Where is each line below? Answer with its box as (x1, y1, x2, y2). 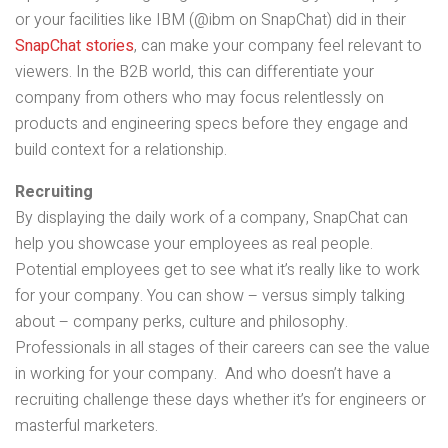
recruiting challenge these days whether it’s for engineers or (15, 388, 426, 413)
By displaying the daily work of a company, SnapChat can (15, 206, 408, 231)
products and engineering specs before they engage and (15, 112, 408, 137)
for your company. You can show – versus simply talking (15, 284, 405, 309)
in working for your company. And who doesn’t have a (15, 362, 391, 387)
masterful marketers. (15, 414, 158, 439)
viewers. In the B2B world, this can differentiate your (15, 60, 374, 85)
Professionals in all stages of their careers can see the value (15, 336, 430, 361)
